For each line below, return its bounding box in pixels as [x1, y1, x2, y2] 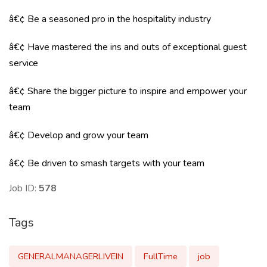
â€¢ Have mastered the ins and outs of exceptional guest [9, 41, 247, 54]
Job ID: [9, 182, 39, 195]
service [9, 57, 38, 70]
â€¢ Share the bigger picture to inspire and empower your [9, 85, 247, 98]
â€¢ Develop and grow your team [9, 129, 148, 142]
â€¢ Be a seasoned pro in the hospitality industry [9, 13, 211, 26]
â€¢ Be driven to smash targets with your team [9, 157, 204, 170]
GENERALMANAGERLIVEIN [18, 250, 123, 262]
